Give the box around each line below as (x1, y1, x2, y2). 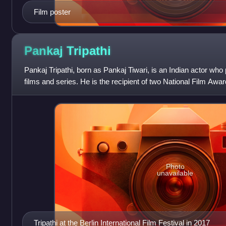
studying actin (24, 88, 70, 97)
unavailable (157, 169, 194, 178)
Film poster (33, 7, 71, 16)
